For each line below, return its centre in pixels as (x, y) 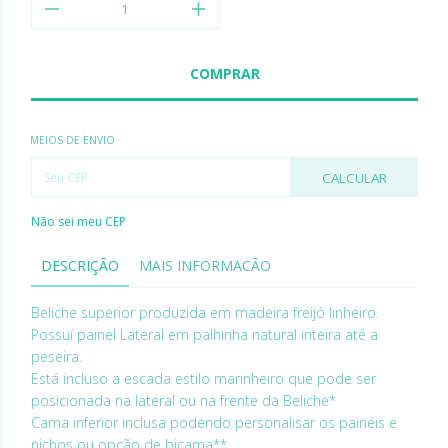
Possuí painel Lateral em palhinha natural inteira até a (204, 334)
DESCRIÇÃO (80, 265)
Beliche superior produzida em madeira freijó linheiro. (205, 312)
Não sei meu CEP (78, 221)
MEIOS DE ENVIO (72, 140)
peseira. (56, 356)
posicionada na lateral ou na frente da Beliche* (183, 400)
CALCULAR (354, 178)
